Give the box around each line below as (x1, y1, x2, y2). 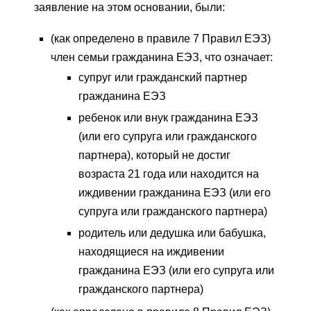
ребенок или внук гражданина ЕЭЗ (78, 112, 258, 124)
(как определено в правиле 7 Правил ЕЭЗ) (51, 33, 271, 45)
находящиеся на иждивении (78, 246, 224, 258)
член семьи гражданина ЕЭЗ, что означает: (51, 51, 273, 64)
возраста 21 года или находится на (78, 168, 259, 180)
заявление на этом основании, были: (34, 1, 225, 14)
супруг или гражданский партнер (78, 72, 247, 84)
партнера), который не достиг (78, 149, 230, 162)
